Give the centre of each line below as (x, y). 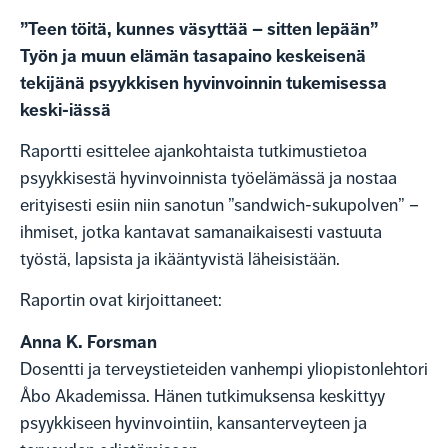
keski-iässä (65, 109)
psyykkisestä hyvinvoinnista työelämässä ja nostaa (208, 178)
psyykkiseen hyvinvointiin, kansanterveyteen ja (193, 422)
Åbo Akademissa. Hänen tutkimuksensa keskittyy (202, 395)
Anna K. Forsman (88, 341)
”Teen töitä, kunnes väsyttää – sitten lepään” (199, 28)
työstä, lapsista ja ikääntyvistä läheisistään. (180, 259)
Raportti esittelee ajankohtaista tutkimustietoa (193, 151)
